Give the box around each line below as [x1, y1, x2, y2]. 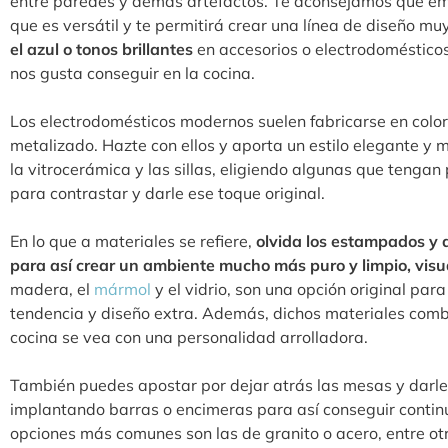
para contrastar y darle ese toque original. [10, 183, 325, 204]
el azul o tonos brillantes [10, 39, 197, 60]
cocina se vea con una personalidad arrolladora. [10, 327, 372, 348]
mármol [94, 279, 151, 300]
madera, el [10, 279, 94, 300]
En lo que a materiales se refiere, [10, 231, 256, 252]
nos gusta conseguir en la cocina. [10, 63, 255, 84]
